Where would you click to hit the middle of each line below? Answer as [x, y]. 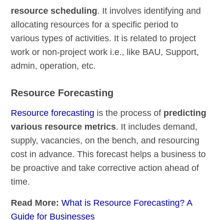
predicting [185, 113]
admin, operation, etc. [54, 66]
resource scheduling [54, 11]
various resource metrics [64, 127]
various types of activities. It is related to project [104, 39]
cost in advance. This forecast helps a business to [109, 154]
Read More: [36, 203]
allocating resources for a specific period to [95, 25]
